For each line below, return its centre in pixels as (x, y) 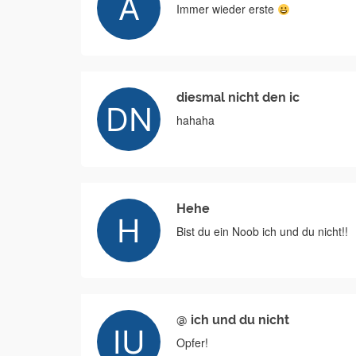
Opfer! (192, 343)
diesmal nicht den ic (238, 98)
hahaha (195, 120)
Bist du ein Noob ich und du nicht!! (262, 232)
